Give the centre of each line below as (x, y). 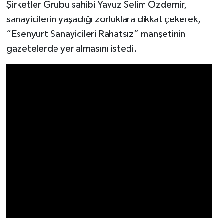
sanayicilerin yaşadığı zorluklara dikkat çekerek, (103, 19)
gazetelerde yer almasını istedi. (72, 48)
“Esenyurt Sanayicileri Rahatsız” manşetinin (96, 34)
